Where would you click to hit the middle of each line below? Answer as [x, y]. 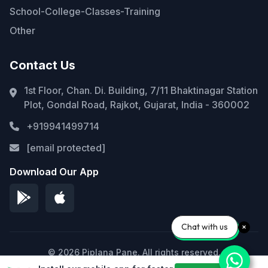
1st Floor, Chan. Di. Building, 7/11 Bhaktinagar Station [141, 90]
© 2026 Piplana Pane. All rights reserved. [134, 252]
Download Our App [54, 172]
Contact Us [42, 65]
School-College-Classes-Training [85, 11]
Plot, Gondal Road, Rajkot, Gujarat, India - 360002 [137, 105]
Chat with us [205, 227]
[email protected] [66, 148]
